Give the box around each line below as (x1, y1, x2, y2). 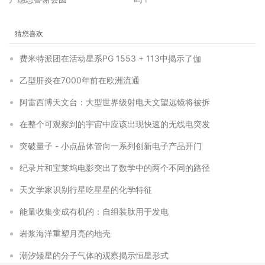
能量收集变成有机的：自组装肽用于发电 (20, 206, 169, 216)
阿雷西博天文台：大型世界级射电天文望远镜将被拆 (20, 97, 210, 107)
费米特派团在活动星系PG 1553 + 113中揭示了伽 (20, 53, 201, 63)
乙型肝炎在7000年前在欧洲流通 (20, 75, 140, 85)
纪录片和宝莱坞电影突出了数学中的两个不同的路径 (20, 163, 210, 173)
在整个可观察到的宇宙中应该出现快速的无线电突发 (20, 119, 210, 129)
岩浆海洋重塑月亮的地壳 (20, 228, 111, 238)
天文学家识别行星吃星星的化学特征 (20, 185, 152, 195)
